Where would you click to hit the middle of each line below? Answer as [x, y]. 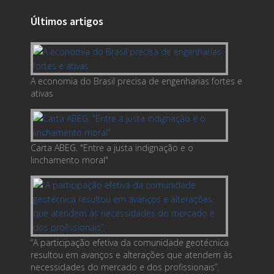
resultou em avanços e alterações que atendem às [131, 254]
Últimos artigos [67, 21]
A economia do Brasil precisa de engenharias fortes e [136, 81]
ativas [42, 93]
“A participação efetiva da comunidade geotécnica [130, 242]
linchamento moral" [69, 160]
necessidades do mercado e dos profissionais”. [125, 267]
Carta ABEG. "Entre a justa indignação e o [112, 147]
